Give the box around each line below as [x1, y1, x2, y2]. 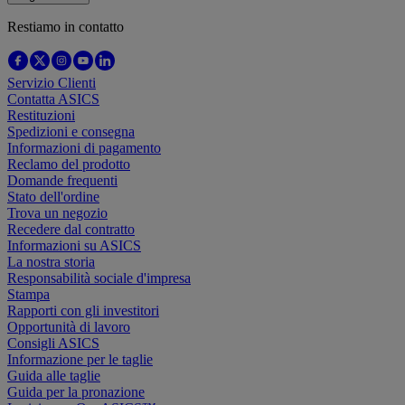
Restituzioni [7, 107, 75, 123]
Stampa [7, 286, 50, 302]
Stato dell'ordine [7, 188, 99, 204]
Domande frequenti [7, 172, 118, 188]
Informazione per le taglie [7, 351, 153, 367]
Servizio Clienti [7, 74, 96, 90]
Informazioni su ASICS [7, 237, 141, 253]
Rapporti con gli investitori [7, 302, 159, 318]
